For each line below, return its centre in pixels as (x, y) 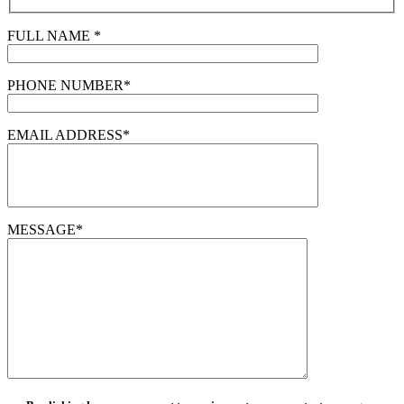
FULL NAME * (54, 36)
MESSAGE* (45, 230)
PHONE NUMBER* (69, 86)
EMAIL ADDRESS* (69, 135)
